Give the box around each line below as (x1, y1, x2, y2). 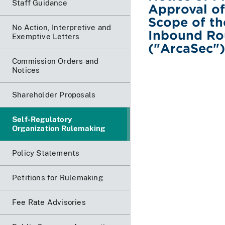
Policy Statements (12, 148, 80, 157)
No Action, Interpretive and (12, 23, 111, 32)
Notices (12, 65, 40, 74)
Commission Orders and (12, 56, 99, 65)
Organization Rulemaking (12, 124, 105, 133)
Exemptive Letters (12, 32, 80, 41)
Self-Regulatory (12, 115, 72, 124)
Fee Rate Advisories (12, 197, 86, 206)
